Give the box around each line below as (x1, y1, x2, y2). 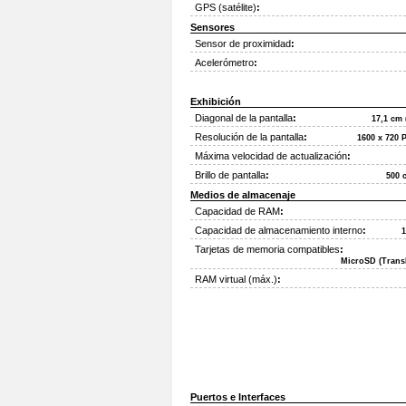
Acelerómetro (195, 57, 254, 68)
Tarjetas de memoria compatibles (195, 244, 340, 255)
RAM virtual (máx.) (195, 274, 277, 285)
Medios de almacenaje (190, 189, 295, 200)
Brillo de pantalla (195, 169, 266, 180)
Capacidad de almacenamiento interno (195, 225, 362, 236)
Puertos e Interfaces (190, 391, 285, 402)
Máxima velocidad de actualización (195, 150, 347, 161)
